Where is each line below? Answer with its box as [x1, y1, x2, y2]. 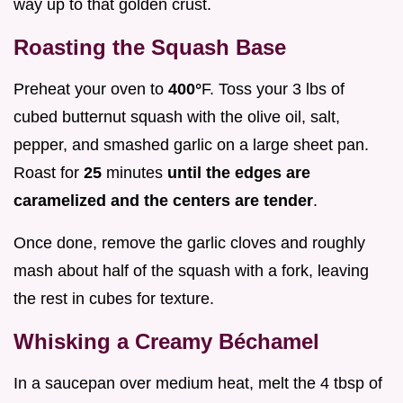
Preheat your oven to [13, 80, 168, 99]
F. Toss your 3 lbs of [201, 80, 345, 99]
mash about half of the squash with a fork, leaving [13, 262, 369, 281]
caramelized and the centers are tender [13, 192, 313, 210]
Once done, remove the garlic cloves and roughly [13, 234, 365, 253]
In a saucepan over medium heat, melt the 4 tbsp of [13, 374, 382, 393]
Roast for [13, 164, 84, 183]
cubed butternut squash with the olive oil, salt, [13, 108, 340, 127]
